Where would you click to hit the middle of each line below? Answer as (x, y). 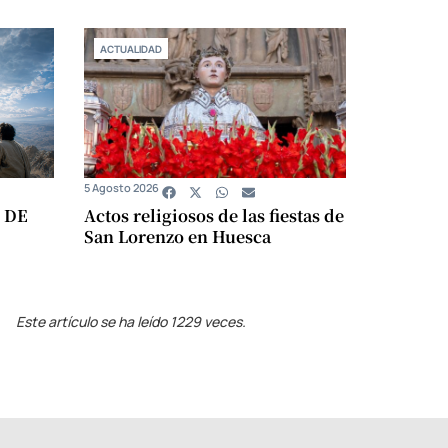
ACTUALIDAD (130, 49)
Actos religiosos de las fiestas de (213, 216)
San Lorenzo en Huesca (177, 237)
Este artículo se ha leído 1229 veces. (131, 322)
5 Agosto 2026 (121, 188)
